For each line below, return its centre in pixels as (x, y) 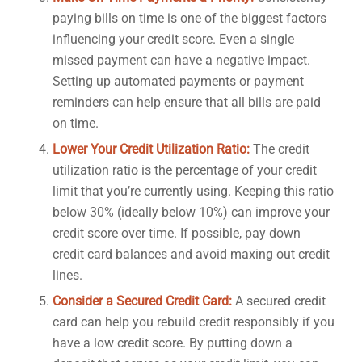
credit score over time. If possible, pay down (176, 233)
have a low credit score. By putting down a (172, 343)
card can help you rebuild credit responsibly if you (193, 322)
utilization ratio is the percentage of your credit (184, 170)
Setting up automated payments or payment (178, 81)
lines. (67, 275)
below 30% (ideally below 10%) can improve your (191, 212)
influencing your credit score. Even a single (173, 39)
